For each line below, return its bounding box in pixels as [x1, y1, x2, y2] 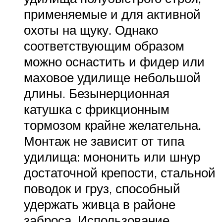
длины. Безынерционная [24, 85, 169, 102]
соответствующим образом [24, 38, 184, 54]
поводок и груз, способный [24, 180, 180, 197]
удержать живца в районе [24, 196, 175, 213]
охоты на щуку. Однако [24, 22, 158, 38]
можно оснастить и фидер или [24, 54, 205, 70]
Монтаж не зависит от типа [24, 133, 184, 149]
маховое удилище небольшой [24, 69, 201, 86]
